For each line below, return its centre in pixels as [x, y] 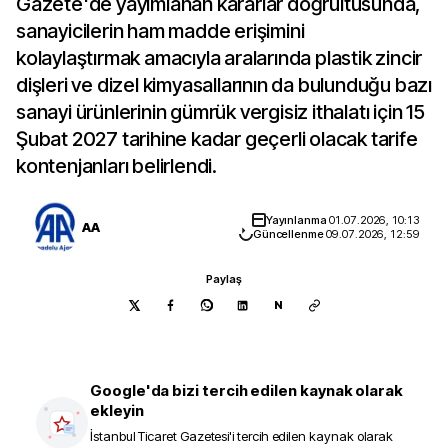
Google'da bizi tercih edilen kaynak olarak [247, 390]
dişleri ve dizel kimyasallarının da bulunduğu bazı [224, 85]
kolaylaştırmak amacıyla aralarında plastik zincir [219, 58]
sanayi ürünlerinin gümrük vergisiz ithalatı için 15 [220, 112]
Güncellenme [289, 234]
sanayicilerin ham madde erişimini [160, 31]
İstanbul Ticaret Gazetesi [160, 436]
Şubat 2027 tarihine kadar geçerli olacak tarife [217, 139]
